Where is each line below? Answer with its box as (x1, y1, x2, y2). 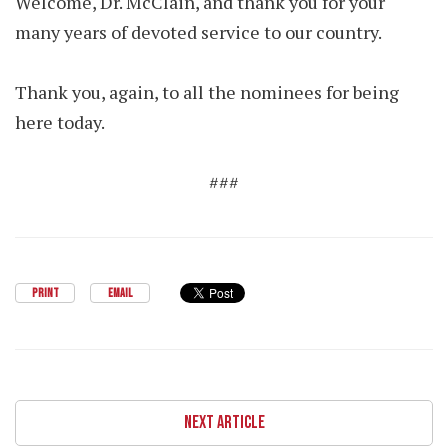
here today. (15, 110, 105, 134)
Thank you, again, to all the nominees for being (15, 80, 399, 104)
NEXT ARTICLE (183, 412, 265, 433)
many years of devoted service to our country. (15, 20, 382, 44)
